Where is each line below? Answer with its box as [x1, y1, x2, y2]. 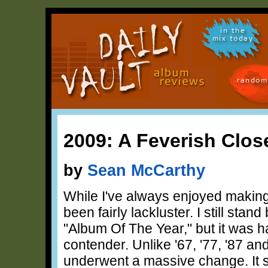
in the [220, 26, 245, 39]
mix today [212, 33, 254, 47]
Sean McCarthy [87, 160, 205, 179]
